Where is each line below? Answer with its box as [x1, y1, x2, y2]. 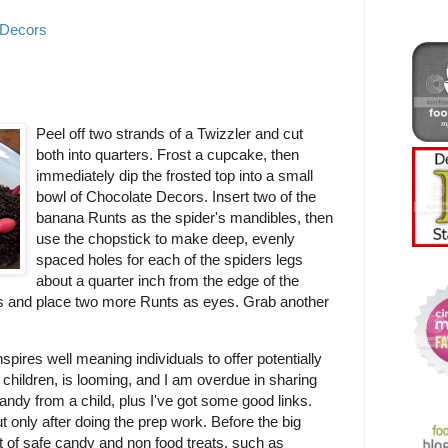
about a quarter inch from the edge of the [36, 271, 299, 289]
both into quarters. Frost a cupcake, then [36, 145, 299, 163]
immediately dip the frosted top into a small [36, 166, 313, 184]
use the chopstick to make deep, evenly [36, 229, 295, 247]
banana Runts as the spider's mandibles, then [36, 208, 333, 226]
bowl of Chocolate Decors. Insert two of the [36, 187, 316, 205]
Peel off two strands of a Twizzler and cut [36, 124, 303, 142]
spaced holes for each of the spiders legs [36, 250, 303, 268]
